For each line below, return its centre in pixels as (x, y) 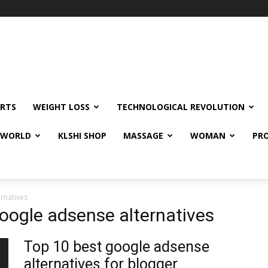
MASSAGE (143, 135)
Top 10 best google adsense (117, 247)
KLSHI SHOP (82, 135)
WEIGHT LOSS (61, 107)
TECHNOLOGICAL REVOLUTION (181, 107)
